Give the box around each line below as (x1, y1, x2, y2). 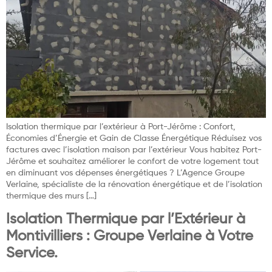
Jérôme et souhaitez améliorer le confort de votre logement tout (6, 157, 259, 166)
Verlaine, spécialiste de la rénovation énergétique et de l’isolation (6, 180, 262, 189)
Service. (6, 246, 58, 261)
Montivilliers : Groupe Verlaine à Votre (6, 229, 253, 244)
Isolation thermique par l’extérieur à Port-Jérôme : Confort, (6, 123, 236, 132)
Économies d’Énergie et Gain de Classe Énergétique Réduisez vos (6, 134, 262, 143)
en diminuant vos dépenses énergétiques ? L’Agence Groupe (6, 169, 245, 178)
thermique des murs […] (6, 192, 97, 201)
